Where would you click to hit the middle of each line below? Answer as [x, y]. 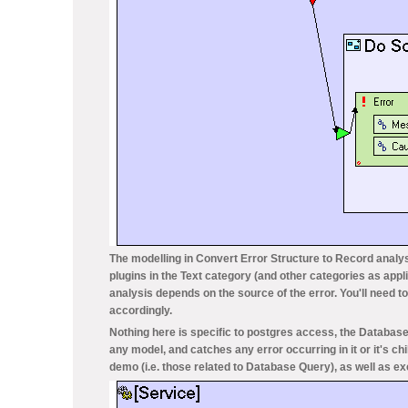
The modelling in [153, 259]
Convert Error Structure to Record [285, 259]
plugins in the [145, 276]
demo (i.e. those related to [178, 367]
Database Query [288, 367]
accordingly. [141, 311]
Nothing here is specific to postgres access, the [234, 332]
